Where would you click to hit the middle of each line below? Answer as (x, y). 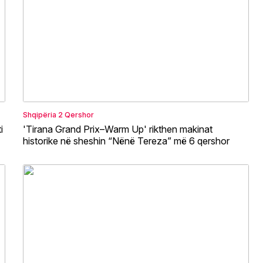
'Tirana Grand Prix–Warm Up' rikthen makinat (118, 129)
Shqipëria (40, 114)
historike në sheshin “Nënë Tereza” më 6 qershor (126, 141)
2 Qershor (76, 114)
